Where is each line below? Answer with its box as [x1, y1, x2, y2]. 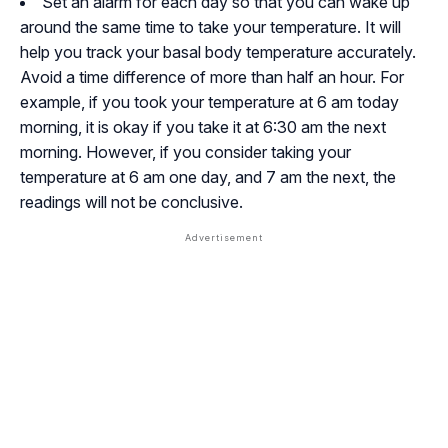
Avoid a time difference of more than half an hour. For [20, 67, 404, 88]
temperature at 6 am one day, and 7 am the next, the [20, 167, 396, 188]
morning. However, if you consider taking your [20, 142, 351, 163]
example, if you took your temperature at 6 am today [20, 92, 399, 113]
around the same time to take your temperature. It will [20, 17, 401, 38]
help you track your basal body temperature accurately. [20, 42, 416, 63]
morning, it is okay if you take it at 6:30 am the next [20, 117, 386, 138]
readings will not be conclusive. [20, 192, 243, 213]
